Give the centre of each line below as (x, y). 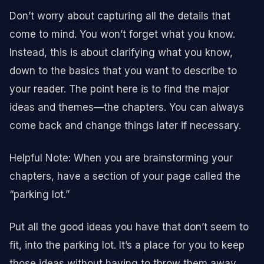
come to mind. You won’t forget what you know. (122, 34)
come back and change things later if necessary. (125, 125)
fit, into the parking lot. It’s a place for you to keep (127, 245)
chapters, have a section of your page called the (125, 176)
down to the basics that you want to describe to (123, 70)
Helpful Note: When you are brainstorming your (121, 158)
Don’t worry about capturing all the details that (120, 16)
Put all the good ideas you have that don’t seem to (129, 227)
